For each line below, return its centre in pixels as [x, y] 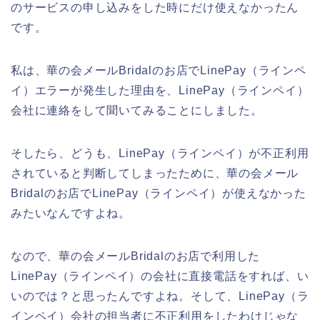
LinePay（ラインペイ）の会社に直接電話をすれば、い [160, 276]
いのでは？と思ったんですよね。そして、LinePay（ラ [160, 296]
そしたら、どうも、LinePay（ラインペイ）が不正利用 [160, 153]
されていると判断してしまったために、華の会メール [155, 173]
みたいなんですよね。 [71, 213]
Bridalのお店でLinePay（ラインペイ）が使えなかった [159, 193]
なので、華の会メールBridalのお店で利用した [136, 256]
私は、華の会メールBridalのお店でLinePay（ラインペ [159, 70]
